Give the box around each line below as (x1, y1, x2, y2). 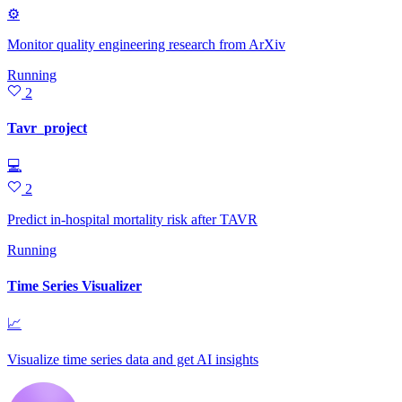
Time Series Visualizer (7, 277, 142, 293)
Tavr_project (7, 120, 87, 136)
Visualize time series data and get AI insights (7, 351, 258, 367)
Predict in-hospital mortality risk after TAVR (7, 212, 258, 228)
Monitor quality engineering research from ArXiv (7, 36, 285, 52)
